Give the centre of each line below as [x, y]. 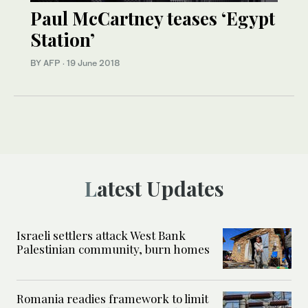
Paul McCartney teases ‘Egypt [153, 18]
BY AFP [46, 63]
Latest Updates [160, 188]
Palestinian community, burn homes [113, 249]
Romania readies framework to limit [112, 298]
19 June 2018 [93, 63]
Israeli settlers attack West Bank [101, 235]
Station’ [63, 39]
